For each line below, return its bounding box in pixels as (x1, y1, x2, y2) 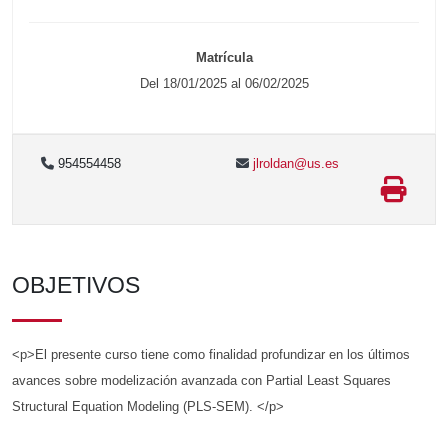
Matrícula (195, 50, 253, 66)
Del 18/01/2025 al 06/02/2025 (139, 76, 309, 92)
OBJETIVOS (12, 272, 140, 299)
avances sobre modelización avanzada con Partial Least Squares (12, 373, 391, 389)
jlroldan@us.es (249, 156, 339, 172)
